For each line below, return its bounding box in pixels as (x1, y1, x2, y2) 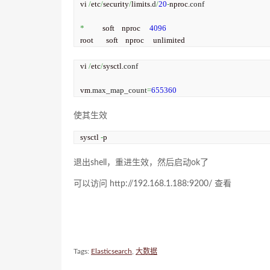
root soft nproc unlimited (80, 36, 185, 45)
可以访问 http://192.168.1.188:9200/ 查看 (74, 180, 231, 188)
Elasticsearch (91, 248, 132, 255)
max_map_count (92, 86, 147, 95)
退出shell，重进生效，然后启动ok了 (74, 159, 209, 167)
